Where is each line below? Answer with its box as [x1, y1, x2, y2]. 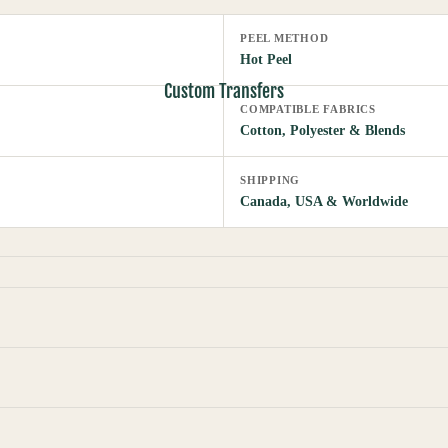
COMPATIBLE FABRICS [240, 103, 376, 116]
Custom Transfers [164, 79, 284, 102]
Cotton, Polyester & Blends [240, 123, 405, 139]
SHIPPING [240, 174, 301, 187]
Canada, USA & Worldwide [240, 194, 408, 210]
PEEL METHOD [240, 32, 329, 45]
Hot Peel [240, 52, 292, 68]
